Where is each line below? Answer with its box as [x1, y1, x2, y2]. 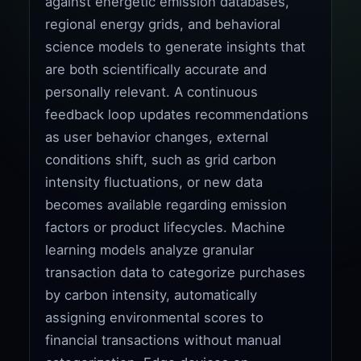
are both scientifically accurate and [45, 60, 268, 77]
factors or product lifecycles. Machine [45, 218, 286, 235]
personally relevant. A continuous [45, 83, 259, 100]
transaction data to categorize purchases [45, 263, 306, 280]
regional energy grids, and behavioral [45, 15, 281, 32]
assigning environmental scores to [45, 309, 264, 326]
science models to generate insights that [45, 38, 306, 55]
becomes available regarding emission [45, 196, 288, 213]
